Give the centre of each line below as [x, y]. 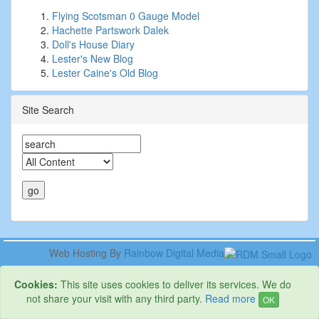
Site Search [48, 110]
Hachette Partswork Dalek [110, 30]
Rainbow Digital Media [174, 253]
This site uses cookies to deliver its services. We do [174, 284]
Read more [230, 298]
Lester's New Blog [93, 58]
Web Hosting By [87, 253]
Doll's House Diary [93, 44]
